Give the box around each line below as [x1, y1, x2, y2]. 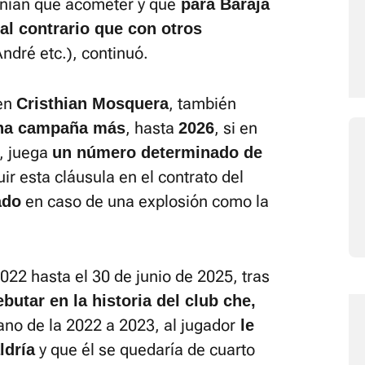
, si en [214, 118, 257, 138]
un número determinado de [52, 143, 262, 161]
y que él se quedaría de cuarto [35, 340, 255, 359]
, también [169, 94, 236, 113]
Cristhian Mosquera [16, 95, 169, 112]
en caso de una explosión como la [21, 191, 269, 211]
